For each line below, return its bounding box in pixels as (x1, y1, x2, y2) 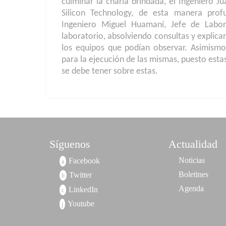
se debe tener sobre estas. (62, 67, 158, 77)
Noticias (178, 156, 205, 165)
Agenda (178, 184, 204, 193)
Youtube (67, 199, 94, 208)
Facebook (68, 156, 100, 165)
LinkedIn (68, 185, 98, 194)
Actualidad (168, 138, 217, 151)
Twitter (69, 171, 92, 180)
